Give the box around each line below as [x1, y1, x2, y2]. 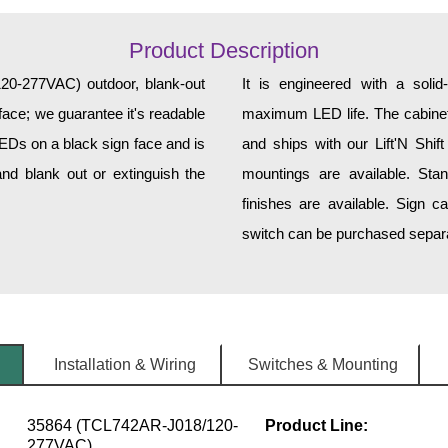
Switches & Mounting [248, 356, 399, 374]
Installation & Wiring [53, 356, 196, 374]
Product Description [128, 38, 319, 64]
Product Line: [264, 417, 368, 435]
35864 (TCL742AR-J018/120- [26, 417, 238, 435]
